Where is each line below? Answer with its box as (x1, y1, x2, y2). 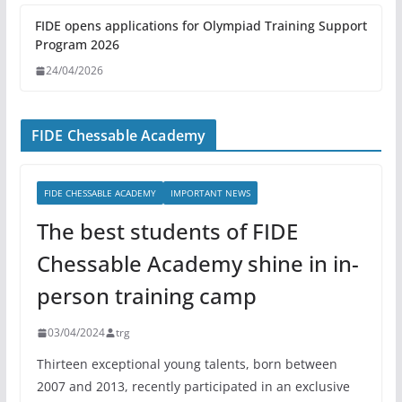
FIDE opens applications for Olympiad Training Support (34, 17, 367, 34)
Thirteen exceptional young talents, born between (36, 355, 337, 372)
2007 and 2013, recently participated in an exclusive (36, 378, 350, 395)
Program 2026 (34, 36, 119, 53)
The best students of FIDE (36, 216, 298, 246)
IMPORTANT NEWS (170, 187, 250, 199)
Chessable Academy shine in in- (36, 249, 359, 278)
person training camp (36, 281, 257, 310)
